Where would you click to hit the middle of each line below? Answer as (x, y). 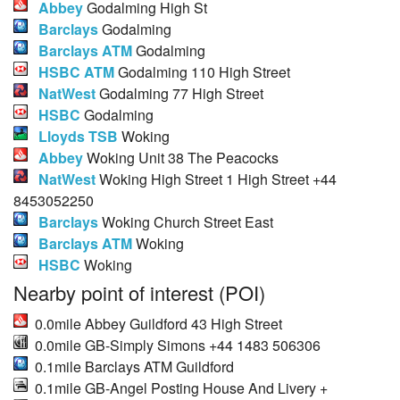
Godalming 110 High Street (202, 72)
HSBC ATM (76, 72)
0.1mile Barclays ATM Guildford (131, 366)
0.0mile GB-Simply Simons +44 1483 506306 (174, 345)
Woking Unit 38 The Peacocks (181, 158)
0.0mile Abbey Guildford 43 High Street (155, 323)
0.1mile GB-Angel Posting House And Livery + (178, 387)
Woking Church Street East (186, 222)
